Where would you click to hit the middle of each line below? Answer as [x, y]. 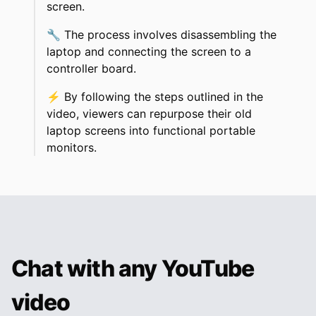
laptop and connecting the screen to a [149, 52]
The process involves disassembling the [170, 35]
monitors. [72, 148]
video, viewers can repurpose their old [149, 114]
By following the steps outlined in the [164, 97]
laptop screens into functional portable [151, 131]
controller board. [91, 69]
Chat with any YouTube [133, 269]
